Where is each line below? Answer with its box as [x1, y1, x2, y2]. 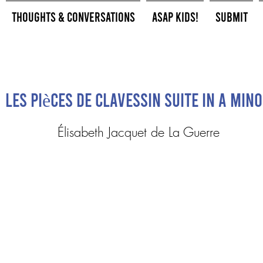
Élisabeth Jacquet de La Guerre [57, 123, 220, 141]
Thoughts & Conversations [11, 9, 135, 24]
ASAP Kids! [151, 9, 198, 24]
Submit [215, 9, 248, 24]
